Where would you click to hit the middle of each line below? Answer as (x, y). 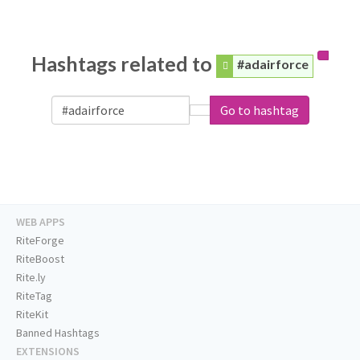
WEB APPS (41, 222)
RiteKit (32, 315)
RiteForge (40, 241)
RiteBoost (40, 259)
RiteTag (34, 296)
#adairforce (272, 64)
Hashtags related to (124, 63)
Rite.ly (31, 278)
